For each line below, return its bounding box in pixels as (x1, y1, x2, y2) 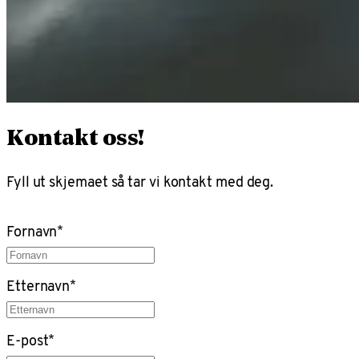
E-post (6, 329, 49, 351)
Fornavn (6, 220, 58, 242)
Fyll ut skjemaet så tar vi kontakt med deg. (6, 171, 274, 193)
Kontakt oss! (6, 128, 145, 151)
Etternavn (6, 274, 71, 296)
